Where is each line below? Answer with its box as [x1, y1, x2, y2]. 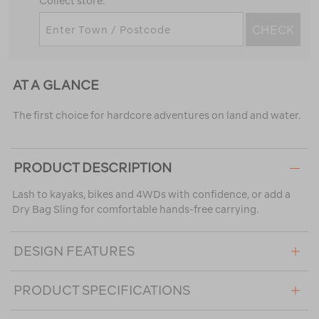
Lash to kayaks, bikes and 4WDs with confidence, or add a [12, 189, 291, 201]
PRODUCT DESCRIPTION [14, 160, 172, 176]
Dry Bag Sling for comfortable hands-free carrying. [12, 204, 258, 216]
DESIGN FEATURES [14, 244, 135, 259]
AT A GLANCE [12, 78, 99, 93]
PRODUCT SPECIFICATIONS [14, 283, 190, 298]
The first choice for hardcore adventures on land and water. [12, 110, 300, 122]
